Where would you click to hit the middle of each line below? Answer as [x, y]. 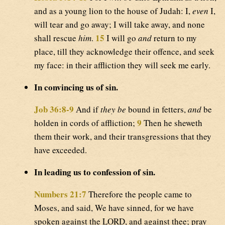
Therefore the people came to [139, 194]
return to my [174, 38]
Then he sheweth [172, 123]
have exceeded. [61, 150]
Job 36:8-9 [54, 109]
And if [87, 109]
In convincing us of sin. [76, 87]
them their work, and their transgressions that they [123, 137]
